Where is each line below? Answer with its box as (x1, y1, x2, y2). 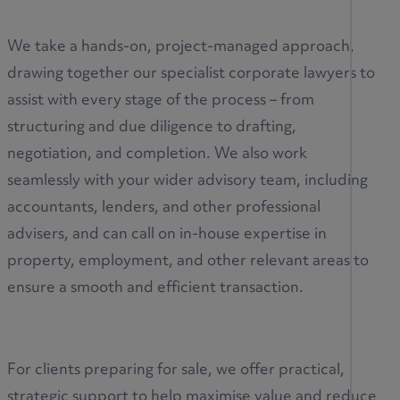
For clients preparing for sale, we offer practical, (7, 354, 345, 386)
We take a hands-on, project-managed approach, (7, 31, 354, 62)
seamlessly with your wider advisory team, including (7, 165, 368, 196)
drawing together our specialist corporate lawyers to (7, 58, 375, 89)
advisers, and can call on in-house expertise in (7, 219, 327, 250)
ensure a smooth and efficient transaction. (7, 272, 304, 304)
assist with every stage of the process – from (7, 85, 314, 116)
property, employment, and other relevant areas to (7, 246, 369, 277)
